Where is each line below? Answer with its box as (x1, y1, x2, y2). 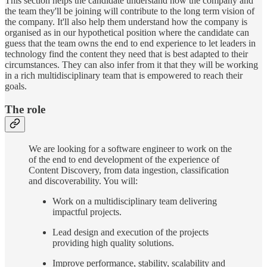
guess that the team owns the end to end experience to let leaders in (5, 38, 256, 49)
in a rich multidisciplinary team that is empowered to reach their (5, 70, 243, 81)
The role (5, 103, 45, 116)
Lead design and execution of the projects (52, 226, 209, 237)
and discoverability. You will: (29, 175, 138, 186)
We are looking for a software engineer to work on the (29, 143, 232, 154)
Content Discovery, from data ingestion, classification (29, 164, 229, 175)
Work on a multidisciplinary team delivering (52, 195, 217, 206)
